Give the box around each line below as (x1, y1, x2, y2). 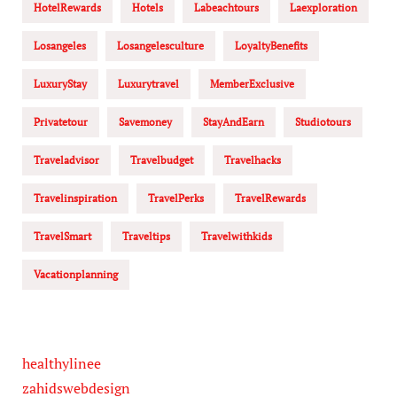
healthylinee (21, 354, 101, 373)
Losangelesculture (116, 39, 204, 52)
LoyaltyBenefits (234, 39, 307, 52)
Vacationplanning (33, 268, 118, 281)
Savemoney (118, 115, 172, 128)
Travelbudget (129, 153, 193, 167)
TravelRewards (234, 191, 306, 205)
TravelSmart (33, 230, 91, 243)
